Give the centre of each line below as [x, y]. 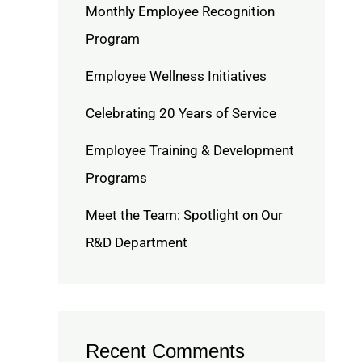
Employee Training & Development [190, 150]
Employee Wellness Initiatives [176, 76]
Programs [116, 177]
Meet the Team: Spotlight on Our [184, 215]
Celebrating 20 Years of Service [181, 113]
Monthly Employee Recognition [180, 11]
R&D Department [137, 242]
